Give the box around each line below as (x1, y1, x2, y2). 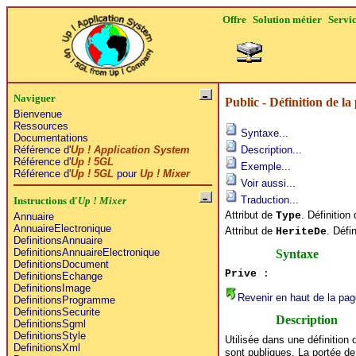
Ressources (13, 119, 68, 132)
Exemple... (237, 160, 291, 172)
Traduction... (237, 193, 299, 206)
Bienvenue (13, 107, 62, 120)
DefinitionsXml (13, 341, 80, 354)
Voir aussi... (237, 176, 296, 189)
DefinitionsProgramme (13, 293, 115, 306)
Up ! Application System (70, 143, 190, 156)
